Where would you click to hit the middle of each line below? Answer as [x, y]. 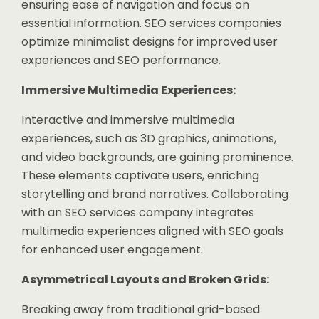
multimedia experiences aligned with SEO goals [152, 231]
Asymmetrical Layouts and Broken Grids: [145, 279]
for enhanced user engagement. [112, 250]
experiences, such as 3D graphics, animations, [149, 138]
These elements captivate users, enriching [140, 176]
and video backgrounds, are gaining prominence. [157, 157]
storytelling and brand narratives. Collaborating [155, 194]
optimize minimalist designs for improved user [150, 42]
